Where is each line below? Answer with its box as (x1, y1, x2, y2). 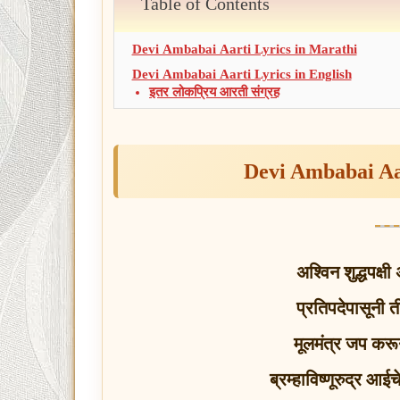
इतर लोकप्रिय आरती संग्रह (149, 85, 279, 100)
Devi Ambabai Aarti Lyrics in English (131, 67, 352, 82)
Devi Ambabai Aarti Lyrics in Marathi (131, 42, 357, 57)
